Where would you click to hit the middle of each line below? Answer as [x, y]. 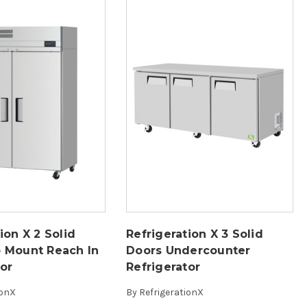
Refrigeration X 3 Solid [195, 234]
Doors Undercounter [188, 250]
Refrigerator [163, 267]
